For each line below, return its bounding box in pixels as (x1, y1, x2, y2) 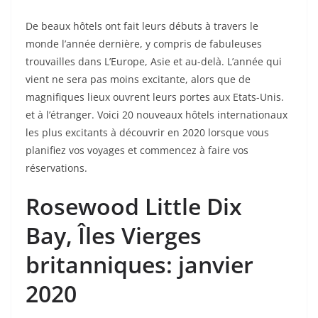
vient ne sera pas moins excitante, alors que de (26, 72, 251, 86)
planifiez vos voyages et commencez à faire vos (26, 143, 248, 157)
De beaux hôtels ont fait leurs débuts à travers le (26, 18, 258, 33)
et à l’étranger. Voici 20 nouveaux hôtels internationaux (26, 107, 287, 121)
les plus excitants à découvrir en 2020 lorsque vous (26, 125, 269, 139)
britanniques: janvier (26, 248, 253, 280)
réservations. (26, 160, 87, 175)
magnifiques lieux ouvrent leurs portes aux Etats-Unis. (26, 89, 284, 104)
